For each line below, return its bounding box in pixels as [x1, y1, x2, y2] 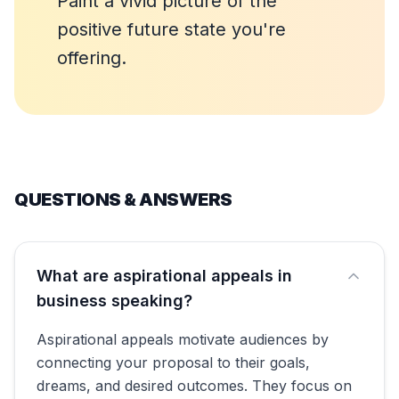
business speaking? [37, 291, 192, 310]
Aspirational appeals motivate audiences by [37, 330, 329, 348]
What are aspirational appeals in [37, 266, 292, 285]
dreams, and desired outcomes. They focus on [37, 377, 352, 395]
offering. [57, 47, 126, 69]
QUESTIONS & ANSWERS [14, 189, 232, 210]
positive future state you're [57, 19, 286, 40]
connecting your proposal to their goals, [37, 354, 310, 371]
